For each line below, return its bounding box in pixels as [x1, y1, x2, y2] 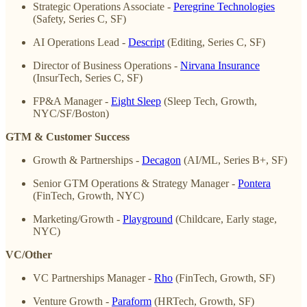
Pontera [238, 177, 271, 189]
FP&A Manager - [33, 95, 111, 107]
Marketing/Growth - [33, 212, 123, 225]
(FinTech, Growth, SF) [173, 271, 275, 284]
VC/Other [5, 248, 52, 260]
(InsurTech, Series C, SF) [33, 71, 143, 84]
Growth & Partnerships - [33, 153, 142, 166]
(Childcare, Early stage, [173, 212, 277, 225]
